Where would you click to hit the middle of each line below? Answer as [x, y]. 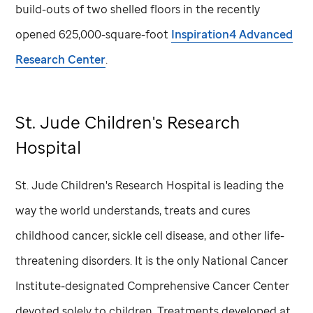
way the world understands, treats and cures [133, 210]
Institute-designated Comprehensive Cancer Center [153, 285]
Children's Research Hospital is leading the [171, 185]
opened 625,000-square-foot [94, 34]
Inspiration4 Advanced [232, 34]
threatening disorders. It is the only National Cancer [152, 260]
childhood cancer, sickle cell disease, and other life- [150, 235]
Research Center [61, 59]
